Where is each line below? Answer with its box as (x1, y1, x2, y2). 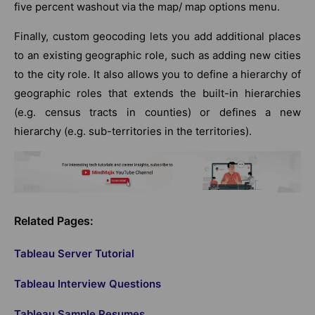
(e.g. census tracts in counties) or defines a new (14, 105, 301, 119)
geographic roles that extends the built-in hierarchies (14, 86, 301, 100)
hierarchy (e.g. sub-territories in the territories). (14, 124, 252, 138)
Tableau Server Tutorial (14, 247, 134, 261)
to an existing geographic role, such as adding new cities (14, 48, 301, 62)
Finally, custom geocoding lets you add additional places (14, 29, 301, 43)
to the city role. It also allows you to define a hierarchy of (14, 67, 301, 81)
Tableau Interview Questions (14, 277, 161, 291)
